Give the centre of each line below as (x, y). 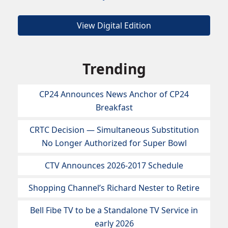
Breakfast (114, 108)
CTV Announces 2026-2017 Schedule (114, 166)
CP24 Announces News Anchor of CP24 (114, 94)
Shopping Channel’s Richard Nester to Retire (114, 188)
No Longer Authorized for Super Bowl (114, 143)
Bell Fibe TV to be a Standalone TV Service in (114, 210)
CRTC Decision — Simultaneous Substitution (114, 130)
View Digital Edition (114, 26)
